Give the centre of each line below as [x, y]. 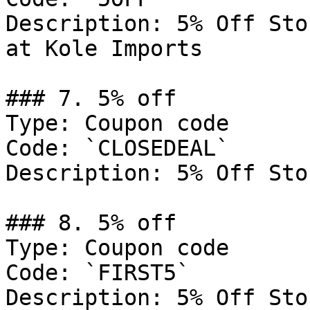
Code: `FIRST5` [98, 273]
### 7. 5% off [91, 98]
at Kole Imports [104, 48]
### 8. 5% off [91, 223]
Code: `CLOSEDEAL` [117, 148]
